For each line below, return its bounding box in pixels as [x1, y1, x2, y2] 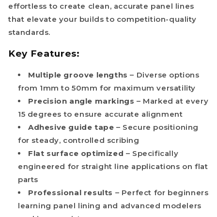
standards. [8, 28, 50, 37]
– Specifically [125, 148, 179, 158]
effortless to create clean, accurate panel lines [8, 1, 194, 11]
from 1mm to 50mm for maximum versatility [18, 83, 196, 93]
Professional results [28, 187, 113, 197]
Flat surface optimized [28, 148, 124, 158]
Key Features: [8, 47, 80, 59]
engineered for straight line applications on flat [18, 161, 208, 171]
